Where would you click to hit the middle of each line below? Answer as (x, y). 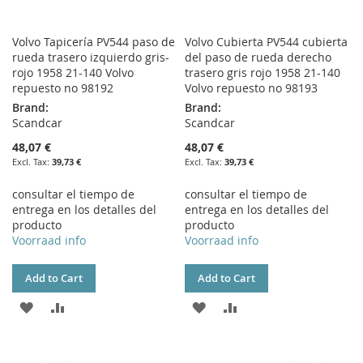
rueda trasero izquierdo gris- (91, 57)
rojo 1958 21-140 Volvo (73, 73)
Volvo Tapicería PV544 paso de (94, 42)
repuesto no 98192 (63, 88)
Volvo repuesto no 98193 (252, 88)
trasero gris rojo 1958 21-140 (263, 73)
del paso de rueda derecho (258, 57)
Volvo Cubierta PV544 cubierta (267, 42)
